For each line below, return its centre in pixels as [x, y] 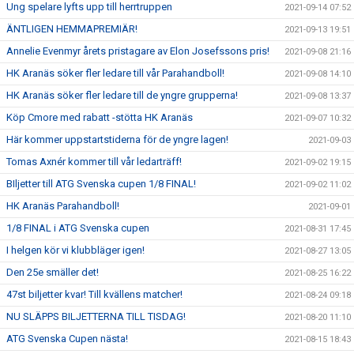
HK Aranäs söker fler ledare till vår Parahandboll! [115, 73]
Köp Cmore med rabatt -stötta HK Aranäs [100, 117]
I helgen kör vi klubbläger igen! [75, 250]
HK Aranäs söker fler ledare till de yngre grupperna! [122, 95]
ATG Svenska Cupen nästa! [67, 339]
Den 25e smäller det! [53, 272]
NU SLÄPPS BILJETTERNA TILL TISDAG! [96, 316]
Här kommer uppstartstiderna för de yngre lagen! [117, 139]
